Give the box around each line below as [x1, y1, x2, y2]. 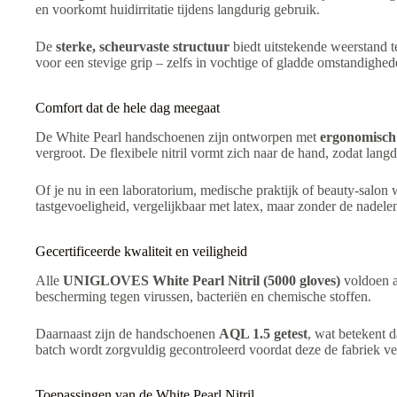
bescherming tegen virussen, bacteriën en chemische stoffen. [35, 288, 371, 304]
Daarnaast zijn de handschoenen [35, 325, 219, 341]
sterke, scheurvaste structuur [56, 39, 230, 55]
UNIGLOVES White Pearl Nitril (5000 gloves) [63, 272, 340, 288]
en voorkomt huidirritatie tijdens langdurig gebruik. [35, 2, 320, 18]
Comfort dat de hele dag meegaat [35, 100, 220, 116]
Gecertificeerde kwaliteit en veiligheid [35, 244, 247, 260]
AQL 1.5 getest [219, 325, 307, 341]
